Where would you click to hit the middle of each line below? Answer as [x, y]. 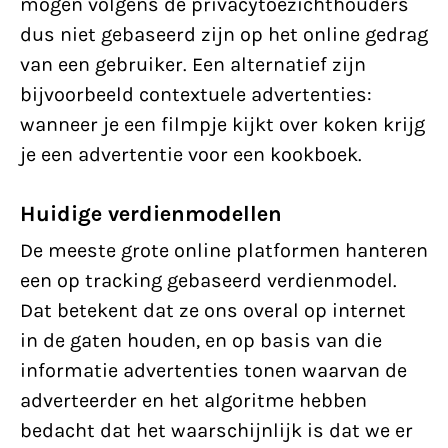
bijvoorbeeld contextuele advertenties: [196, 94]
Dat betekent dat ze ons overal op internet [213, 310]
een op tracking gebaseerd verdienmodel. [208, 280]
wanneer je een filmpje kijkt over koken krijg [222, 124]
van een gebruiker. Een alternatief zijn [193, 64]
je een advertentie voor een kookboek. [191, 154]
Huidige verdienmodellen [151, 214]
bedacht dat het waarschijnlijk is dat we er [216, 430]
